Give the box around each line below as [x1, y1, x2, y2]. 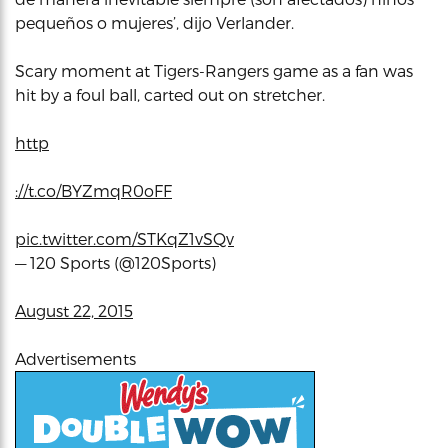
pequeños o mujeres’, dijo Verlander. [15, 13, 294, 32]
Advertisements [15, 349, 136, 368]
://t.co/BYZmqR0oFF [15, 181, 172, 200]
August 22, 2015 [15, 301, 133, 320]
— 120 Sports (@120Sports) [15, 253, 216, 272]
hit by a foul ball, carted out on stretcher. [15, 85, 325, 104]
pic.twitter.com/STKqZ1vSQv [15, 229, 234, 248]
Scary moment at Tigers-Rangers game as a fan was [15, 61, 413, 80]
